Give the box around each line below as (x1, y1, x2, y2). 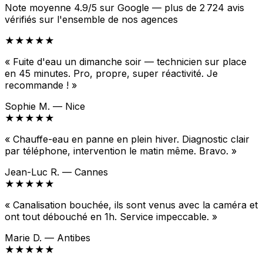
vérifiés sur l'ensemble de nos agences (5, 14, 178, 26)
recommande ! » (5, 79, 77, 92)
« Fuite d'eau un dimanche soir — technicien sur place (5, 56, 247, 68)
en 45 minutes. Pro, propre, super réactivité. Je (5, 68, 218, 80)
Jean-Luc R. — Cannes (5, 166, 108, 178)
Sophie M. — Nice (5, 100, 85, 113)
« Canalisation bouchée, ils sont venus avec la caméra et (5, 199, 258, 211)
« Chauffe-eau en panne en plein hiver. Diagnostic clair (5, 133, 249, 146)
